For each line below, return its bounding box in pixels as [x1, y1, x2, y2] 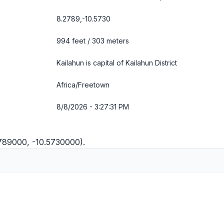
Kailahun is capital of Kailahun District [56, 58, 177, 67]
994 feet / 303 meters [56, 36, 129, 45]
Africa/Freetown [56, 80, 109, 89]
